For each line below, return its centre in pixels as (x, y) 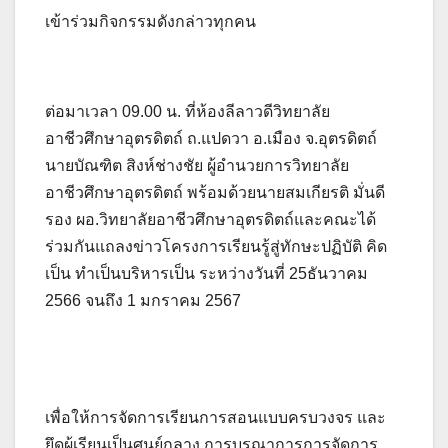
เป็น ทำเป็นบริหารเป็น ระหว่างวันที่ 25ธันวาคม (206, 273)
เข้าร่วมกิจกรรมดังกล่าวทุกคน (150, 21)
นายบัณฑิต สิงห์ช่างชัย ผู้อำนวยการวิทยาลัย (197, 165)
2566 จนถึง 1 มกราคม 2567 (143, 300)
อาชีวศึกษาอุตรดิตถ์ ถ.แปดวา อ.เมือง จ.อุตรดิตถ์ (211, 138)
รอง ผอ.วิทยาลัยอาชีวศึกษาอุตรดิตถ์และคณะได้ (210, 219)
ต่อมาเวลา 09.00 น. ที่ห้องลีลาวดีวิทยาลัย (187, 111)
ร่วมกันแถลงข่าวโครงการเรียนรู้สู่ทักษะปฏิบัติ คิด (216, 246)
